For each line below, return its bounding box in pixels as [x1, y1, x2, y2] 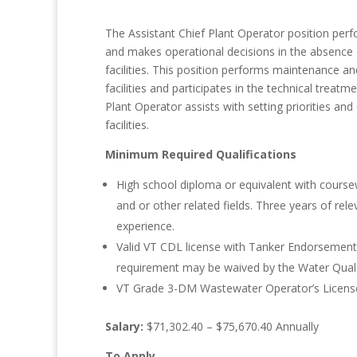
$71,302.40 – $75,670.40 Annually [143, 318, 319, 334]
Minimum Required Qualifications [105, 146, 296, 162]
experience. [116, 218, 175, 233]
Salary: [105, 318, 143, 334]
